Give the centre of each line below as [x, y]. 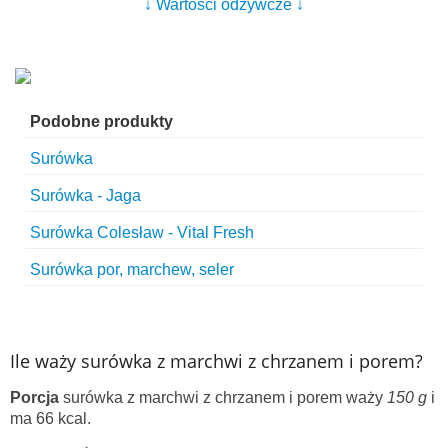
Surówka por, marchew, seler [132, 270]
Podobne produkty [101, 122]
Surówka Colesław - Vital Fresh [142, 233]
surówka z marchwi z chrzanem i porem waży [223, 398]
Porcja [34, 398]
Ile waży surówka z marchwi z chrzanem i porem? [216, 361]
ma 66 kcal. [50, 419]
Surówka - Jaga [85, 196]
